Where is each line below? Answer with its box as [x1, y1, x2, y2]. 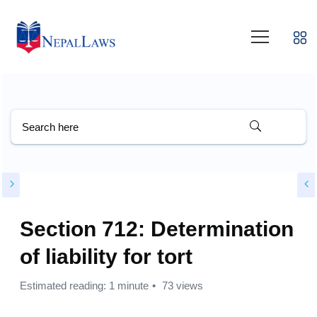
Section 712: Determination [20, 217, 294, 241]
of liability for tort [20, 245, 192, 269]
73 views [159, 279, 203, 292]
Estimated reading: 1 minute [20, 279, 149, 292]
